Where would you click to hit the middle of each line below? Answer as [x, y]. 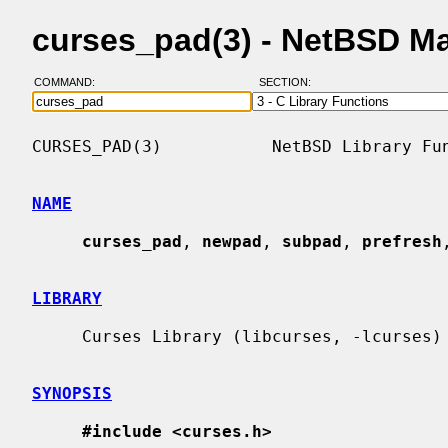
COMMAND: [70, 82]
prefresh [402, 241]
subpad [312, 241]
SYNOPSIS [72, 393]
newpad [232, 241]
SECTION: [289, 82]
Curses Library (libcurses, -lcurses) [57, 336]
